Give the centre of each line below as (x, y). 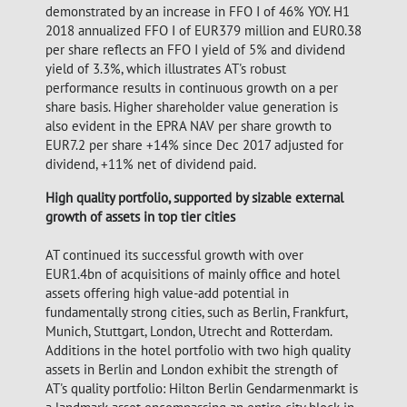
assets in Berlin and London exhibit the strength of (192, 369)
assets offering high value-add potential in (167, 293)
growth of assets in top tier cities (140, 217)
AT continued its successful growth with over (174, 255)
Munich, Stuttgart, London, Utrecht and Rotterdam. (189, 331)
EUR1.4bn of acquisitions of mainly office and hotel (193, 274)
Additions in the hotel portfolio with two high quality (198, 350)
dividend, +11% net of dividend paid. (151, 164)
